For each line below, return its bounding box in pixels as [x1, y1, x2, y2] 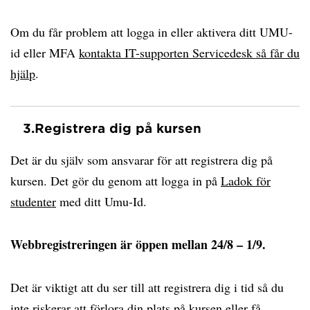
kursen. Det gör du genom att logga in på [10, 172, 221, 189]
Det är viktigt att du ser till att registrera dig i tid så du [10, 279, 284, 295]
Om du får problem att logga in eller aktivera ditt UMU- [10, 24, 293, 40]
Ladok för [221, 172, 271, 189]
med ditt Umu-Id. [56, 193, 151, 210]
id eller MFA [10, 44, 79, 61]
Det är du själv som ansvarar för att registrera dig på [10, 152, 273, 168]
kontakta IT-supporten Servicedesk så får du [79, 44, 300, 61]
